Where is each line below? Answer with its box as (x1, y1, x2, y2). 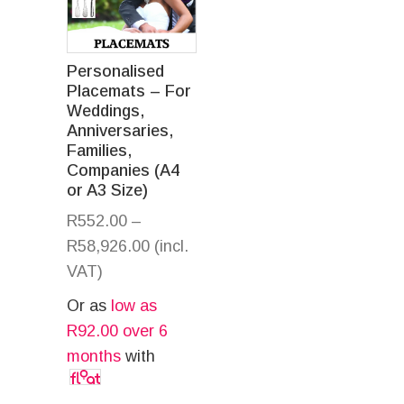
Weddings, (67, 101, 144, 120)
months (67, 346, 121, 365)
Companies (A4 (67, 161, 179, 179)
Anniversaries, (67, 121, 173, 140)
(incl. (154, 236, 188, 255)
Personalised (67, 61, 164, 80)
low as (111, 296, 157, 315)
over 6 (118, 321, 168, 340)
